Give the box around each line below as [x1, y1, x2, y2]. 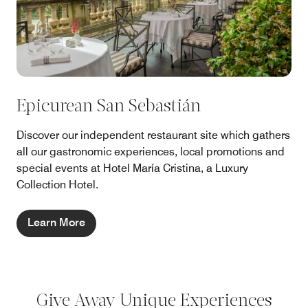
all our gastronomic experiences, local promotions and [16, 145, 285, 159]
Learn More [27, 216, 85, 230]
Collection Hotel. [16, 178, 98, 192]
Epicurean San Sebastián [16, 98, 201, 116]
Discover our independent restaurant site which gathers [16, 129, 290, 142]
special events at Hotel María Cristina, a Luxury [16, 162, 248, 175]
